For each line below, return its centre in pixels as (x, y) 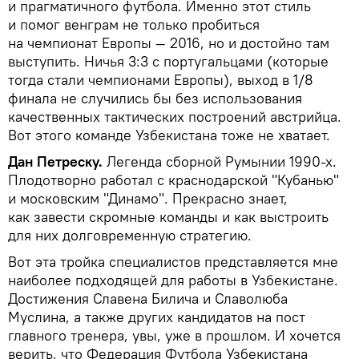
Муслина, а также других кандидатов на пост (157, 317)
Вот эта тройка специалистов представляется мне (173, 261)
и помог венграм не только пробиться (134, 24)
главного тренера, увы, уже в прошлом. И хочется (174, 335)
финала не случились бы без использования (155, 98)
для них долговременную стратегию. (130, 235)
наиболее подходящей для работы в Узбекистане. (173, 280)
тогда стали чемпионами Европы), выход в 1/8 (161, 79)
